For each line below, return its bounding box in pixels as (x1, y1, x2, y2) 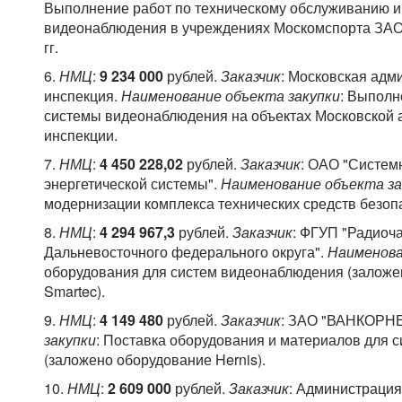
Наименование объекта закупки (121, 85, 340, 107)
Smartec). (44, 281, 109, 302)
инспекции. (44, 125, 118, 146)
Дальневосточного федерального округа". (44, 241, 328, 263)
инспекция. (44, 85, 121, 107)
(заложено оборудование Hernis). (44, 349, 266, 371)
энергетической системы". (44, 173, 221, 195)
